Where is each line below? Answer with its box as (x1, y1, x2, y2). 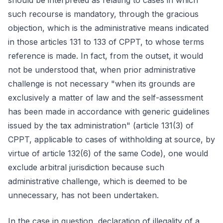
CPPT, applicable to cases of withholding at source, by (8, 134, 215, 144)
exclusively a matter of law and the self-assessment (8, 93, 203, 103)
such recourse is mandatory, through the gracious (8, 9, 199, 19)
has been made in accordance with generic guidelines (8, 107, 210, 116)
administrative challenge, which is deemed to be (8, 176, 187, 186)
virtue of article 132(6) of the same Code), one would (8, 148, 208, 158)
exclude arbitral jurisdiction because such (8, 162, 164, 172)
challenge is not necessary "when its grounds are (8, 79, 195, 89)
